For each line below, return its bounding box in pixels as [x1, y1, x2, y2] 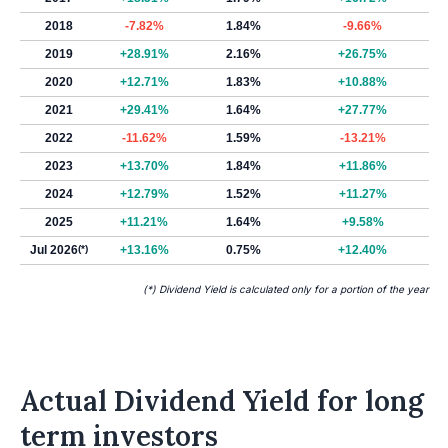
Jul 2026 [30, 243, 78, 257]
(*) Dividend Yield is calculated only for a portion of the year [143, 283, 429, 295]
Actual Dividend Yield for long [20, 383, 424, 419]
